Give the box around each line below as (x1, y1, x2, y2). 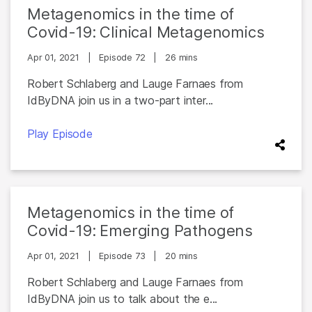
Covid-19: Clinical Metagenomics (27, 23, 265, 41)
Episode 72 (99, 52, 148, 63)
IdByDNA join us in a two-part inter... (27, 93, 214, 107)
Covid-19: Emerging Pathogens (27, 221, 253, 240)
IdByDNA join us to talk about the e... (27, 292, 218, 306)
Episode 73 (99, 251, 148, 261)
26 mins (165, 52, 198, 63)
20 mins (165, 251, 198, 261)
